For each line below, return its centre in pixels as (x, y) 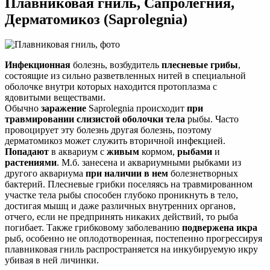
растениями (31, 163)
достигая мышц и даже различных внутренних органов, (120, 206)
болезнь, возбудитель (116, 65)
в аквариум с (78, 152)
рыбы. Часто (212, 119)
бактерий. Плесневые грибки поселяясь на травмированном (129, 184)
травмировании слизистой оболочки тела (95, 119)
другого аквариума (45, 174)
